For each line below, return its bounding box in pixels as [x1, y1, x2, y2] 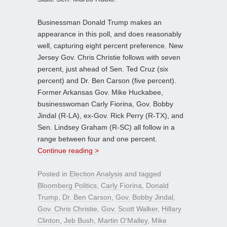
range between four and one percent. [37, 134, 157, 143]
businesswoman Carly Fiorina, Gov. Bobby [37, 99, 173, 108]
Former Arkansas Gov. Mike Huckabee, [37, 88, 163, 96]
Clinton [37, 216, 60, 224]
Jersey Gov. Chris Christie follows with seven [37, 53, 180, 61]
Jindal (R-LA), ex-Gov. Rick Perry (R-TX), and [37, 111, 183, 120]
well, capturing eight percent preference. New [37, 41, 183, 50]
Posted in [37, 169, 69, 178]
